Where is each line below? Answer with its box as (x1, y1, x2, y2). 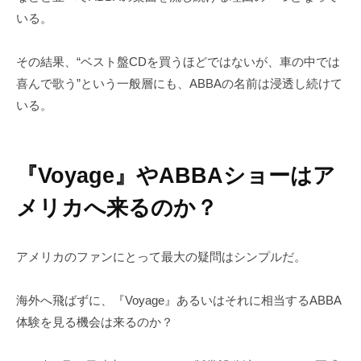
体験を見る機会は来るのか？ (16, 315, 173, 330)
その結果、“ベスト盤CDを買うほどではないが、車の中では (16, 54, 340, 68)
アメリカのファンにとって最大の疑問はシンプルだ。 (16, 250, 306, 264)
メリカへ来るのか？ (16, 195, 218, 221)
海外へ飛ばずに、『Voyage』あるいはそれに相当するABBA (16, 293, 342, 308)
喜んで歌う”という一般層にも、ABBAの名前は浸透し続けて (16, 76, 342, 90)
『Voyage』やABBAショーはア (16, 163, 335, 189)
